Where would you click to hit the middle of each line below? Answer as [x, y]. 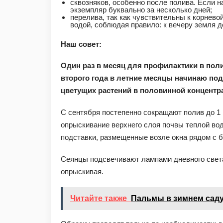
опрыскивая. [82, 171]
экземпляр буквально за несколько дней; [141, 9]
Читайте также [99, 198]
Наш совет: [81, 44]
